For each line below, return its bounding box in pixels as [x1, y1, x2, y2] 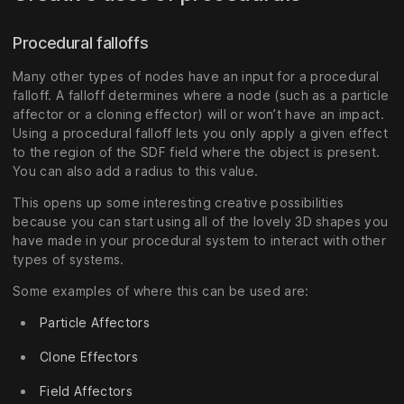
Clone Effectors [40, 348, 138, 364]
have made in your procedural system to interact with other [13, 233, 387, 249]
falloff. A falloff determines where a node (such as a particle [13, 87, 390, 104]
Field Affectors [40, 382, 133, 399]
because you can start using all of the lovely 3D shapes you [13, 214, 389, 230]
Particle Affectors [40, 315, 150, 331]
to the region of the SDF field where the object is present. [13, 144, 381, 161]
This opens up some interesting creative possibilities [13, 195, 344, 211]
